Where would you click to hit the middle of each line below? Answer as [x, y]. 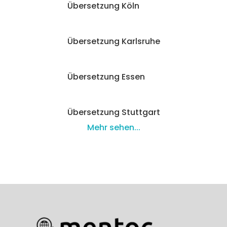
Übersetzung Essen [106, 77]
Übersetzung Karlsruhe [113, 41]
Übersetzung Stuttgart [113, 112]
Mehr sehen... [113, 127]
